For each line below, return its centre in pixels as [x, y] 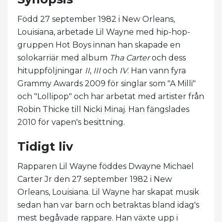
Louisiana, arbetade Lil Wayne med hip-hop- [104, 32]
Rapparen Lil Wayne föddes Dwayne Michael [106, 166]
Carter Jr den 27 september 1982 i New [95, 179]
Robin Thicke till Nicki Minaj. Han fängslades [103, 109]
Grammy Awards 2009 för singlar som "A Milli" [107, 83]
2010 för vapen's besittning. [71, 122]
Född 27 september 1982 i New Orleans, [96, 19]
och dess [168, 57]
